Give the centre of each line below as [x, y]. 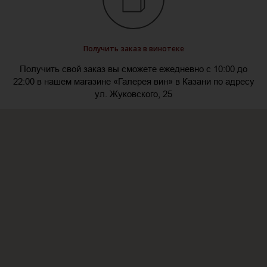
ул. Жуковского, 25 [133, 94]
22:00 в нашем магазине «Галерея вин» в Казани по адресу [133, 82]
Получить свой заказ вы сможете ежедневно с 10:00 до [133, 69]
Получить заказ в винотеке [133, 49]
